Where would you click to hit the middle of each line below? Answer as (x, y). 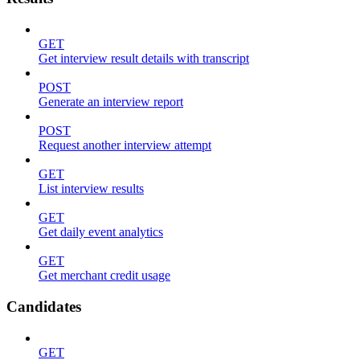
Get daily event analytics (101, 232)
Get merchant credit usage (104, 276)
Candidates (44, 306)
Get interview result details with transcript (144, 59)
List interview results (91, 189)
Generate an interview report (111, 102)
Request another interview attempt (125, 145)
